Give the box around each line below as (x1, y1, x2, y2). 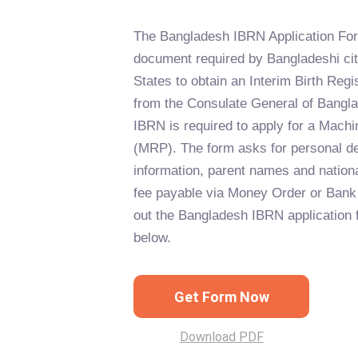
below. (133, 230, 171, 245)
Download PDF (179, 329, 264, 344)
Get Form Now (173, 288, 269, 305)
